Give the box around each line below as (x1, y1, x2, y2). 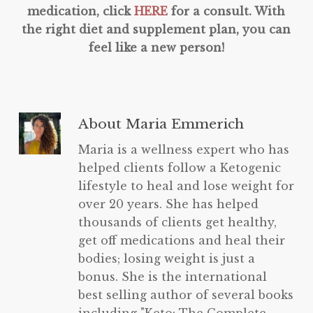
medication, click (27, 3, 135, 18)
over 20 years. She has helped (78, 196, 259, 211)
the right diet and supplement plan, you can (22, 22, 291, 36)
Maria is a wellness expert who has (78, 142, 289, 156)
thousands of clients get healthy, (78, 214, 277, 229)
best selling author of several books (78, 287, 293, 302)
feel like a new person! (88, 40, 224, 54)
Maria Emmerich (121, 115, 244, 132)
